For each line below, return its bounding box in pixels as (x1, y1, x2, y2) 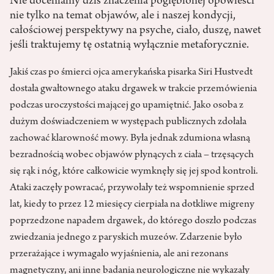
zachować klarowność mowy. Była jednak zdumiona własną (10, 133, 250, 145)
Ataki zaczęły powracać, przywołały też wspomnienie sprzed (10, 183, 254, 194)
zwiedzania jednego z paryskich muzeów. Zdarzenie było (10, 232, 242, 244)
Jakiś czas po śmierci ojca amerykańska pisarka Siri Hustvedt (10, 67, 253, 79)
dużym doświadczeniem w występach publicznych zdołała (10, 117, 246, 128)
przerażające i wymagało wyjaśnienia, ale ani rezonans (10, 249, 228, 261)
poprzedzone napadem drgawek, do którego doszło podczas (10, 216, 256, 228)
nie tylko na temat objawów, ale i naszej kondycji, (10, 10, 235, 23)
